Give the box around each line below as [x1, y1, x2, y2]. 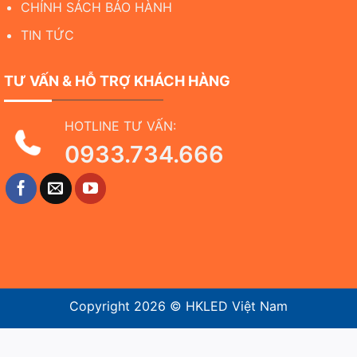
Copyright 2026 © [69, 298, 186, 315]
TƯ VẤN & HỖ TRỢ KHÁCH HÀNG [4, 72, 230, 89]
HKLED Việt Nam [186, 298, 288, 315]
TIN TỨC [20, 26, 74, 43]
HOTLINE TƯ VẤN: [65, 117, 176, 134]
